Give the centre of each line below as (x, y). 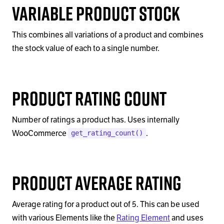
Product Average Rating (97, 183)
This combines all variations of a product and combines (108, 35)
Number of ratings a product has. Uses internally (96, 120)
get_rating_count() (107, 133)
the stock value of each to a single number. (86, 49)
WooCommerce (40, 133)
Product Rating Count (89, 98)
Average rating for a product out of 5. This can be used (106, 205)
